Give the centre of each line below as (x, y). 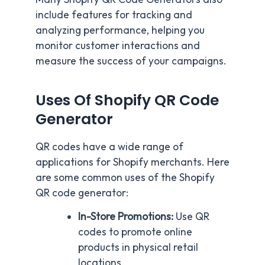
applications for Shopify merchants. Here (132, 162)
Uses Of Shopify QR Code (127, 100)
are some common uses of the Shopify (125, 178)
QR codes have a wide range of (109, 147)
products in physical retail (138, 248)
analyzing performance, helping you (120, 30)
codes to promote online (135, 232)
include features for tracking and (114, 15)
